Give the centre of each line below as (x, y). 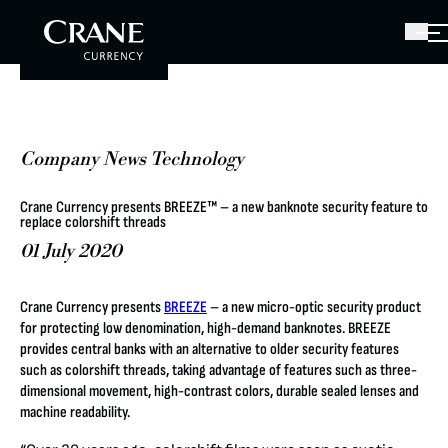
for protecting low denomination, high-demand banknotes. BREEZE (205, 328)
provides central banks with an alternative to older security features (209, 349)
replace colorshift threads (93, 222)
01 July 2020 (71, 251)
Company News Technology (132, 160)
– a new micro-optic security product (314, 307)
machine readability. (75, 412)
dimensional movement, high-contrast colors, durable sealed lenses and (219, 391)
